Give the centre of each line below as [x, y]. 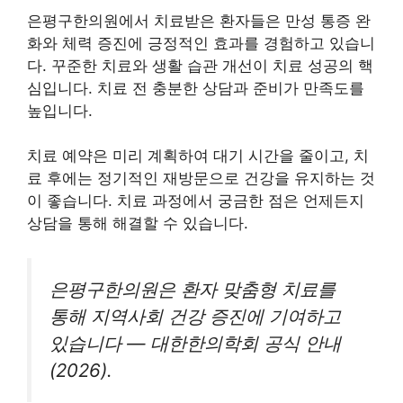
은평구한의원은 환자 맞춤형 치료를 [193, 289]
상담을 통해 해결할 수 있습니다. [138, 224]
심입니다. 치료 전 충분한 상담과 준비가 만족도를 [196, 88]
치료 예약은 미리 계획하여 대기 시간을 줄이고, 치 [198, 156]
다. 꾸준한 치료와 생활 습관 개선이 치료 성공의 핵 [200, 65]
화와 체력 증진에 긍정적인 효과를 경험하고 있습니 [201, 43]
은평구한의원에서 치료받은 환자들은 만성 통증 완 [199, 20]
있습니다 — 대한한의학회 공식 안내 [195, 343]
